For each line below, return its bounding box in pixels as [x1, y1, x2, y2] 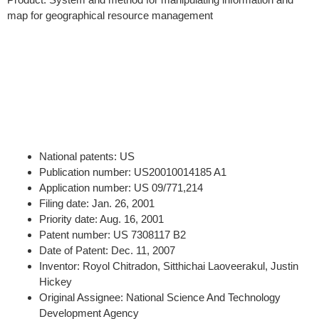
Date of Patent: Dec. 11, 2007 [39, 244, 175, 256]
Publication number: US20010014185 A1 [39, 165, 226, 178]
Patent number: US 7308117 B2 [39, 228, 186, 241]
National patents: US [39, 150, 135, 162]
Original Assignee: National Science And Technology [39, 291, 281, 303]
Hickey [39, 275, 72, 288]
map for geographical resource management [7, 9, 213, 21]
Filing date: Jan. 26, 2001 [39, 197, 155, 209]
